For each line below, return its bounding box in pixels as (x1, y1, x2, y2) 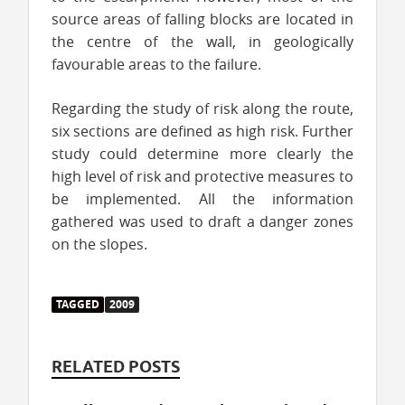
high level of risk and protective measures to (52, 165, 353, 186)
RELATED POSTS (52, 356, 180, 376)
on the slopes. (52, 233, 147, 254)
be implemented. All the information (52, 188, 353, 209)
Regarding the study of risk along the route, (52, 98, 353, 118)
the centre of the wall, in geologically (52, 31, 353, 52)
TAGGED (56, 296, 99, 312)
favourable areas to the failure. (52, 53, 261, 74)
